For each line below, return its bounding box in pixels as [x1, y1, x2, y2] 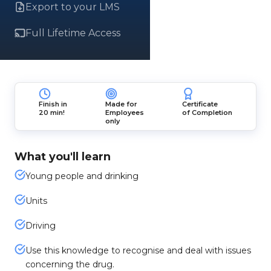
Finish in [39, 100, 68, 108]
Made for [105, 100, 137, 108]
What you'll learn [15, 150, 111, 163]
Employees [105, 108, 144, 117]
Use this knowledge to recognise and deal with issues [25, 245, 251, 256]
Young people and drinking [25, 171, 139, 181]
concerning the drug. [25, 259, 114, 270]
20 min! [39, 108, 65, 117]
